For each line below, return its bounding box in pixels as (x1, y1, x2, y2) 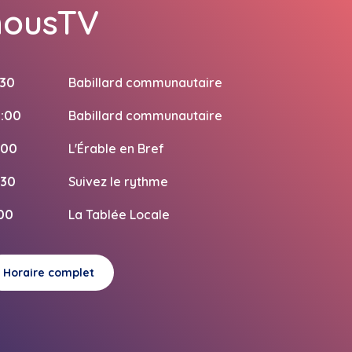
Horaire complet (3, 265, 95, 280)
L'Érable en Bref (68, 140, 165, 156)
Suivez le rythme (68, 173, 169, 189)
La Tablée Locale (68, 206, 170, 222)
